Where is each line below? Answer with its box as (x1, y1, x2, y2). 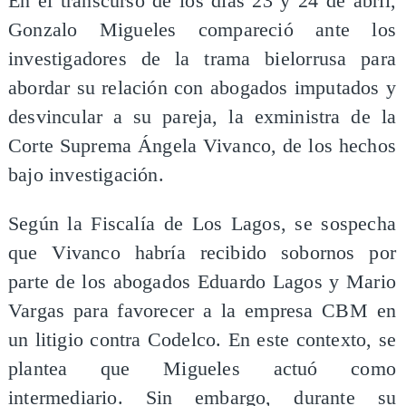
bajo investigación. (7, 164, 164, 187)
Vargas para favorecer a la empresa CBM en (7, 299, 397, 322)
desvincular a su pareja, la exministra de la (7, 106, 397, 129)
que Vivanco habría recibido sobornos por (7, 241, 397, 264)
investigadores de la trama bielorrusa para (7, 48, 397, 71)
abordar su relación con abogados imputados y (7, 77, 397, 100)
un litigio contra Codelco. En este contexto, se (7, 328, 397, 351)
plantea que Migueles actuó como (7, 357, 397, 380)
